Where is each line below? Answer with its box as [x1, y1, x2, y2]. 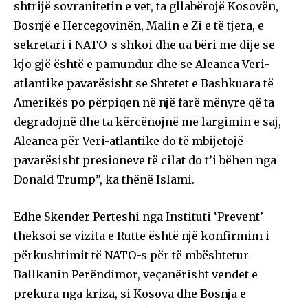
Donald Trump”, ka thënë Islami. [14, 172, 195, 186]
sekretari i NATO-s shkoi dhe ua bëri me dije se [14, 37, 275, 52]
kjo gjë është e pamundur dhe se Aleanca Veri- [14, 56, 269, 71]
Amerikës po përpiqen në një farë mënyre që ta [14, 95, 274, 109]
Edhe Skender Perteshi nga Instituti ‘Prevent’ [14, 209, 263, 223]
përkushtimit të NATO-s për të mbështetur [14, 247, 249, 262]
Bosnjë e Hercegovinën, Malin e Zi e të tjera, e [14, 18, 264, 32]
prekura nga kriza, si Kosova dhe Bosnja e [14, 286, 246, 300]
